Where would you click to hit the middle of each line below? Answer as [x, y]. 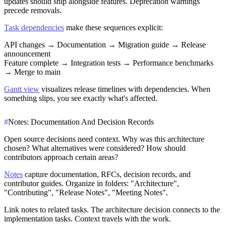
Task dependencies [34, 28]
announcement [27, 54]
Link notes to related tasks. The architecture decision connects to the [112, 209]
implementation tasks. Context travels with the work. [88, 218]
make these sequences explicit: [114, 28]
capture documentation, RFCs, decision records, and [107, 174]
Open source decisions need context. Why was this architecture [104, 139]
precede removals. [33, 11]
